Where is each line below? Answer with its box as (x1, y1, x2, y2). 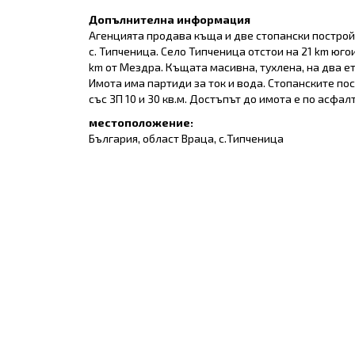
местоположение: (89, 116, 193, 130)
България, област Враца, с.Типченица (89, 132, 284, 146)
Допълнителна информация (89, 13, 250, 27)
